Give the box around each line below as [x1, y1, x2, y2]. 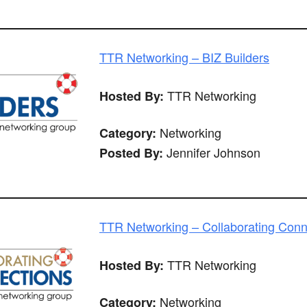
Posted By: [99, 144, 163, 162]
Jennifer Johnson [163, 143, 260, 162]
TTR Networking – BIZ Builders [99, 48, 269, 66]
